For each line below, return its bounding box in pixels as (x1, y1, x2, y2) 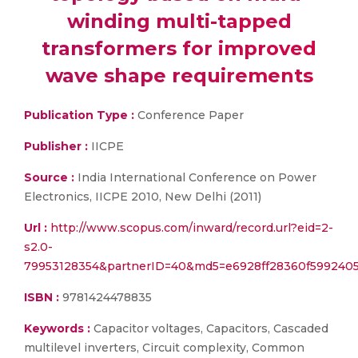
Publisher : (24, 139, 91, 153)
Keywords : (24, 321, 90, 336)
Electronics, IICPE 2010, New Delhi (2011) (24, 189, 261, 204)
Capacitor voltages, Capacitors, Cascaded (90, 321, 328, 336)
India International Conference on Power (74, 170, 316, 185)
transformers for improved (42, 37, 316, 60)
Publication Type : (24, 108, 134, 122)
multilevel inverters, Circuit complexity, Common (24, 340, 304, 355)
